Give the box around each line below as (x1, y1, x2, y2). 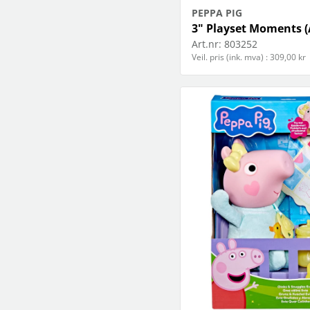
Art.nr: (192, 37, 221, 51)
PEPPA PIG (192, 6, 242, 20)
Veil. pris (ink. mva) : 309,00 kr (192, 51, 306, 64)
